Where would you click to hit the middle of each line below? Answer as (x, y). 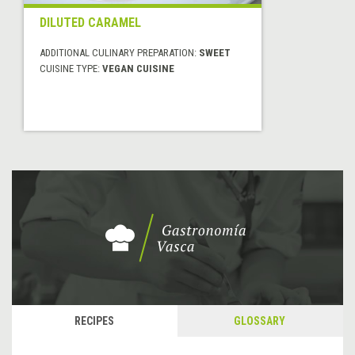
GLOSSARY (260, 321)
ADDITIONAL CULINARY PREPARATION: (119, 52)
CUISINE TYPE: (71, 68)
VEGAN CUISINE (138, 68)
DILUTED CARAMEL (90, 22)
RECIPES (94, 321)
